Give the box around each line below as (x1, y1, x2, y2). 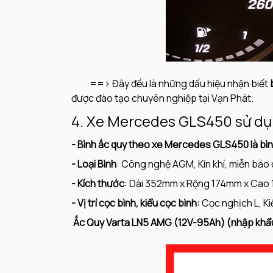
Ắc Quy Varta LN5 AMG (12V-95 (73, 216, 209, 230)
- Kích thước (71, 177, 124, 191)
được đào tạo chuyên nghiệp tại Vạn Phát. (71, 91, 253, 105)
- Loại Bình (71, 157, 116, 171)
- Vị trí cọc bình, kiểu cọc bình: (71, 196, 200, 210)
